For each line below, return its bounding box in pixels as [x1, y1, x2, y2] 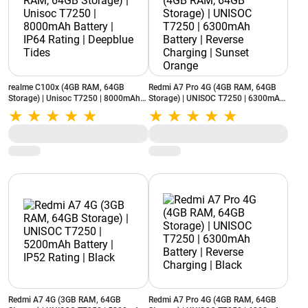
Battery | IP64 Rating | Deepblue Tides [8, 104, 147, 114]
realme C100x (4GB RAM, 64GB [8, 82, 124, 92]
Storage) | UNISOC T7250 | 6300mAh [148, 93, 285, 103]
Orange [148, 115, 175, 125]
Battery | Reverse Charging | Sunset [148, 104, 278, 114]
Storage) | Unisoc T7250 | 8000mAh [8, 93, 140, 103]
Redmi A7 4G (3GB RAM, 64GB [8, 295, 121, 305]
